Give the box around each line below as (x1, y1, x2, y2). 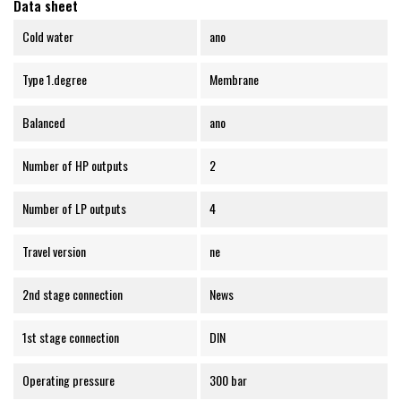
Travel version (22, 242, 86, 261)
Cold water (22, 27, 73, 47)
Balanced (22, 113, 65, 132)
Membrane (209, 70, 259, 90)
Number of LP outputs (22, 199, 126, 218)
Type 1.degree (22, 70, 87, 90)
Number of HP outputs (22, 156, 128, 175)
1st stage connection (22, 328, 119, 347)
